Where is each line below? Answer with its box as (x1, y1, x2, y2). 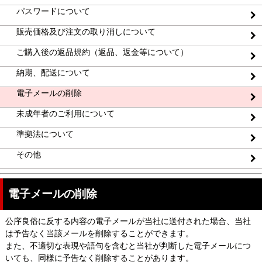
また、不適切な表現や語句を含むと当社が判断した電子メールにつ (5, 242, 251, 250)
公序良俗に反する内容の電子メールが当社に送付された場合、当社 (5, 217, 251, 226)
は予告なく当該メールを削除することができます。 (5, 229, 194, 238)
